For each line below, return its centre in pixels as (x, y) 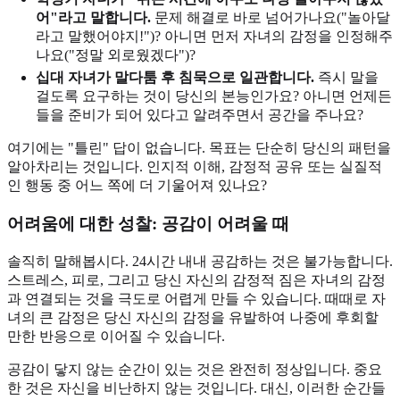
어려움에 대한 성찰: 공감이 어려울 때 (148, 224)
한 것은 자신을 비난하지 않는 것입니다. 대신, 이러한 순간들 (196, 387)
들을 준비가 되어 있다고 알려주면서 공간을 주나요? (200, 115)
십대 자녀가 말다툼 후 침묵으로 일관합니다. (175, 78)
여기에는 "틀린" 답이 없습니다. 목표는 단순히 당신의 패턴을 (199, 148)
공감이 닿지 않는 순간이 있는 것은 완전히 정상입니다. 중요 (195, 369)
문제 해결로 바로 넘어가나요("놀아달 (271, 18)
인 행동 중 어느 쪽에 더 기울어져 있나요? (137, 186)
